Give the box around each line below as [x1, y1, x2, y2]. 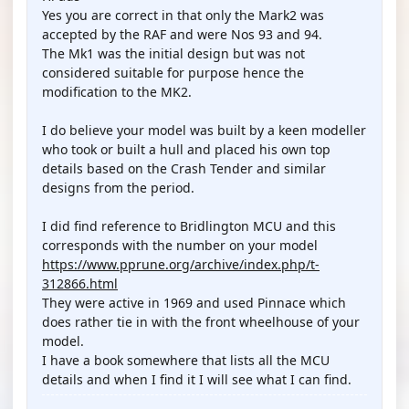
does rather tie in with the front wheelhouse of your [42, 313, 360, 330]
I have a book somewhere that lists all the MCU [42, 351, 330, 369]
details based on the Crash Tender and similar [42, 160, 326, 177]
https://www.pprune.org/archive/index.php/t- [42, 256, 320, 273]
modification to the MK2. [42, 83, 192, 100]
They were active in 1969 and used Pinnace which [42, 294, 346, 311]
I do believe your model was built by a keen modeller [42, 121, 366, 139]
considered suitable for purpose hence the [42, 64, 304, 81]
